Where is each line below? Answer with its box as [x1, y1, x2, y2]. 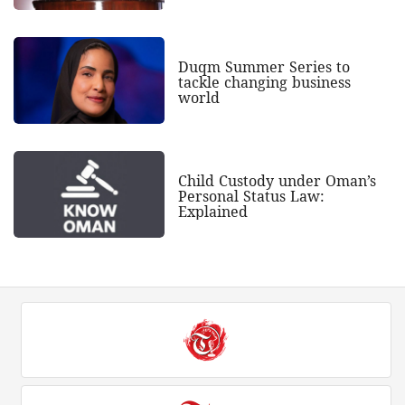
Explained [177, 202, 248, 222]
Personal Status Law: [177, 186, 325, 207]
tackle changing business [177, 71, 351, 92]
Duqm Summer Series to [177, 56, 350, 77]
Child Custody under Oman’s [177, 171, 376, 192]
